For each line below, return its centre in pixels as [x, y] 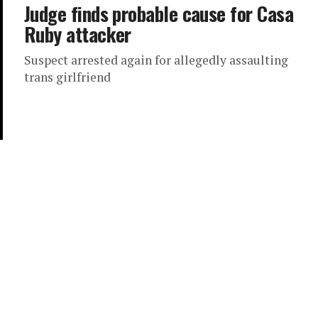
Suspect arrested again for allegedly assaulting [156, 60]
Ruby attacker [78, 34]
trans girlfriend [67, 77]
